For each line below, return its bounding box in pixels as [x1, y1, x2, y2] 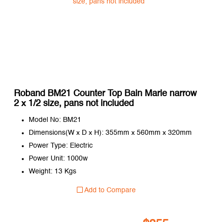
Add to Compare [82, 186, 136, 194]
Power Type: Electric [28, 142, 93, 149]
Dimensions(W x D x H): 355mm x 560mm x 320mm [28, 129, 192, 136]
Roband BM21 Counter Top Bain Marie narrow [13, 89, 197, 98]
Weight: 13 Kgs [28, 167, 76, 175]
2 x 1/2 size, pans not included [13, 99, 134, 108]
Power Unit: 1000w [28, 155, 88, 162]
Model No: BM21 [28, 116, 81, 123]
